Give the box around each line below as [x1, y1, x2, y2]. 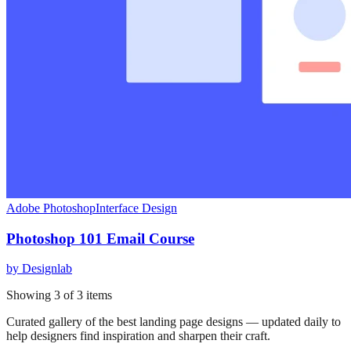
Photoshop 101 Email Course [6, 230, 194, 247]
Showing [6, 288, 54, 302]
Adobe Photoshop [6, 201, 96, 215]
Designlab [22, 262, 72, 276]
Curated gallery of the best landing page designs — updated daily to [6, 315, 341, 329]
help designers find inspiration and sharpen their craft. [6, 329, 270, 343]
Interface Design [96, 201, 177, 215]
